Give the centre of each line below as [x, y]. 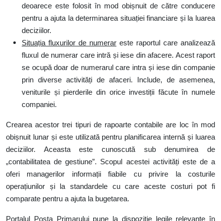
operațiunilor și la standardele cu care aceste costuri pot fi [110, 186]
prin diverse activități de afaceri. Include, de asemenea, [118, 80]
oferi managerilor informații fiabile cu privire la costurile [110, 174]
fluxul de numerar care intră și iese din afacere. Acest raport [118, 55]
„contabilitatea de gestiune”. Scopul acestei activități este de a [110, 162]
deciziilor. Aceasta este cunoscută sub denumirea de [110, 149]
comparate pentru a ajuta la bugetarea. [68, 199]
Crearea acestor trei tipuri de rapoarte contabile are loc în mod [110, 125]
